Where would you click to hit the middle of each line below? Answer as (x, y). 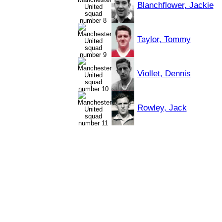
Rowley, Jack (162, 108)
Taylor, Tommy (164, 39)
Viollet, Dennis (164, 74)
